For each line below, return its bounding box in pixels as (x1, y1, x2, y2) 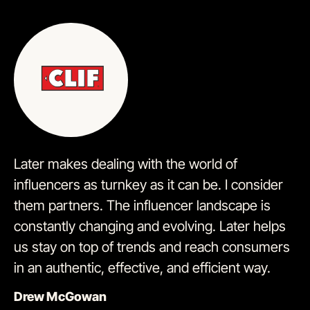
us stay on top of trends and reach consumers (14, 239, 290, 256)
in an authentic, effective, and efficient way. (14, 259, 271, 277)
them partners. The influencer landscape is (14, 197, 271, 215)
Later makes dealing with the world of (14, 156, 237, 173)
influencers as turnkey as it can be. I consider (14, 176, 283, 194)
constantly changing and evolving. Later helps (14, 218, 286, 235)
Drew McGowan (14, 289, 107, 304)
